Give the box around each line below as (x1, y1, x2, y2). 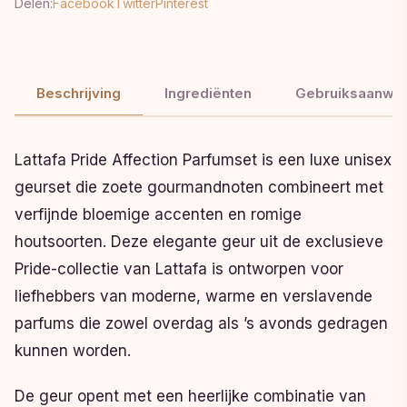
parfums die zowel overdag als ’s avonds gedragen (15, 314, 388, 333)
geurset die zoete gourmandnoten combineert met (15, 178, 383, 197)
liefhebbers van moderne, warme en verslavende (15, 287, 372, 306)
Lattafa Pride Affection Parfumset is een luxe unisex (15, 151, 392, 170)
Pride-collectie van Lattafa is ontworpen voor (15, 260, 343, 279)
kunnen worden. (15, 342, 131, 361)
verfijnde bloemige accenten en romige (15, 205, 302, 224)
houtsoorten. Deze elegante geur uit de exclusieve (15, 233, 383, 252)
